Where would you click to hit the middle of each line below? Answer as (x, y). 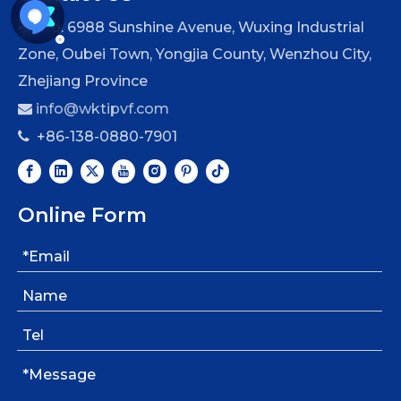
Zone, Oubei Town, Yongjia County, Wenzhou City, (195, 54)
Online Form (82, 216)
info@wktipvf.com (102, 109)
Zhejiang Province (83, 81)
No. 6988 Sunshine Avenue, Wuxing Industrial (198, 27)
